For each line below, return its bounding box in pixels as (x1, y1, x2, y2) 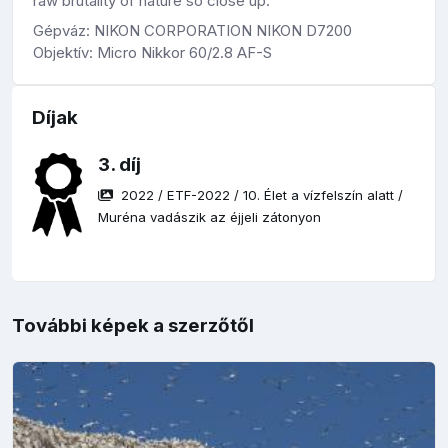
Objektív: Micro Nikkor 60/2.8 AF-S (33, 43, 272, 63)
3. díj (98, 153, 142, 177)
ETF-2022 (167, 187, 231, 204)
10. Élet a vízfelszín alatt (243, 187, 395, 204)
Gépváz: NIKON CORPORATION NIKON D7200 (33, 21, 352, 41)
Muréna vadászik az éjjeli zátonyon (98, 209, 322, 226)
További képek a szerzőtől (12, 314, 254, 338)
